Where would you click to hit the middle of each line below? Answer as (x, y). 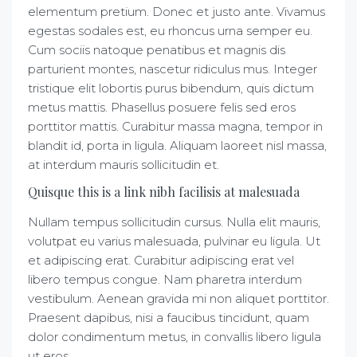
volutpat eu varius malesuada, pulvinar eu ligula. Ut (174, 241)
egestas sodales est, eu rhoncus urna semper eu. (170, 31)
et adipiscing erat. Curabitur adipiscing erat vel (161, 260)
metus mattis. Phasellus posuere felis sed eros (162, 107)
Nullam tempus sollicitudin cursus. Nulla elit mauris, (174, 222)
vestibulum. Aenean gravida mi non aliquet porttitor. (178, 298)
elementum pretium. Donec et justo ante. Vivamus (177, 12)
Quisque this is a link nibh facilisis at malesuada (164, 192)
